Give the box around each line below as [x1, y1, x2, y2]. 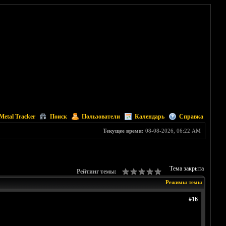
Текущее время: [102, 128, 144, 134]
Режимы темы [165, 179, 202, 186]
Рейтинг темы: [76, 168, 117, 176]
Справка [179, 113, 203, 120]
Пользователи [81, 113, 120, 120]
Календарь [134, 113, 164, 120]
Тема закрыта [169, 165, 204, 173]
